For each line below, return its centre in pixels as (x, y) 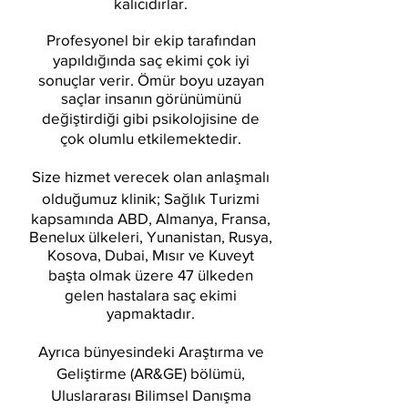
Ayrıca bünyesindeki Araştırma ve (151, 351)
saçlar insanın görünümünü (151, 98)
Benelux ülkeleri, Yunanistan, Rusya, (151, 236)
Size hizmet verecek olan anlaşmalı (151, 176)
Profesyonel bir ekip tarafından (151, 40)
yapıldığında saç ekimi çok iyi (151, 60)
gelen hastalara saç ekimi (151, 295)
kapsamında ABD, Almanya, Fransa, (151, 218)
